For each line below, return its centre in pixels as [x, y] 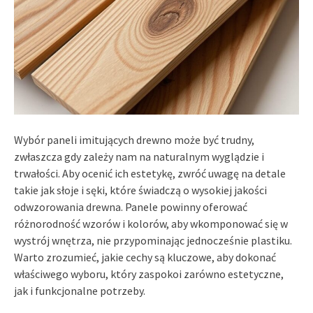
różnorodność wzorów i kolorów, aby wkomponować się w [151, 223]
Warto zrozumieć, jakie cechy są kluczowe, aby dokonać [145, 257]
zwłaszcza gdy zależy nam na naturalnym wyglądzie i [139, 156]
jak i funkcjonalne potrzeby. [80, 290]
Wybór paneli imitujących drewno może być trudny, [134, 139]
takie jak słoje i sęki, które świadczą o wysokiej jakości [140, 190]
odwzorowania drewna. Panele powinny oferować [131, 206]
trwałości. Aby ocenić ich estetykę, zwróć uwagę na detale [150, 173]
